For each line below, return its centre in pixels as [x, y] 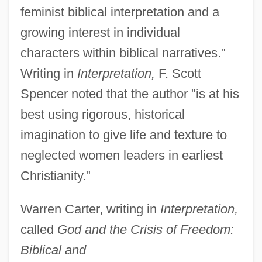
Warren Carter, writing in [90, 209]
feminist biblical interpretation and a [120, 12]
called [39, 230]
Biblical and [53, 250]
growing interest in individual [100, 33]
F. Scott [178, 74]
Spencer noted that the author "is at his [130, 94]
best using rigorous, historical [102, 115]
